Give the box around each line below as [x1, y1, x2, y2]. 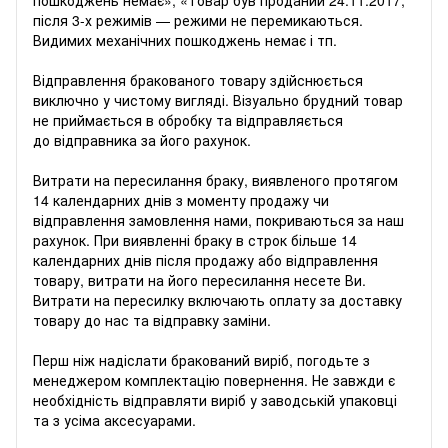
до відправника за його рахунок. [33, 129, 255, 150]
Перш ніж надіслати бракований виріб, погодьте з [33, 349, 370, 370]
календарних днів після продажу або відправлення [33, 249, 378, 270]
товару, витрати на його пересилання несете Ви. [33, 269, 366, 290]
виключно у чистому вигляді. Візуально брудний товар [33, 89, 403, 110]
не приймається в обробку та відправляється [33, 109, 343, 130]
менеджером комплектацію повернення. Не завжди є [33, 369, 395, 390]
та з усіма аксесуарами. [33, 409, 200, 430]
